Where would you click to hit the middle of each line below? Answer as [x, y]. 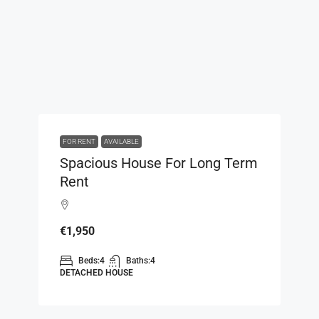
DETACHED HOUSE [96, 272]
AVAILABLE [121, 141]
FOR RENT [79, 141]
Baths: [138, 260]
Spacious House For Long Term [159, 163]
